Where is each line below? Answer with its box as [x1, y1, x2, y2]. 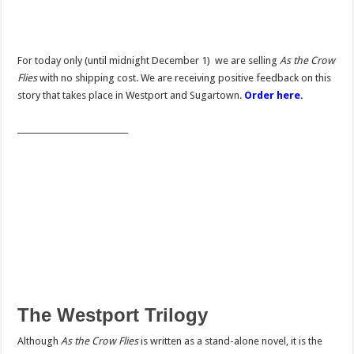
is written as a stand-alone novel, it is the [138, 335, 323, 348]
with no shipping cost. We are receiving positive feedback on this [37, 72, 332, 85]
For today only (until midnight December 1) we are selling [17, 55, 281, 67]
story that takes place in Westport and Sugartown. [17, 89, 245, 102]
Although [17, 335, 62, 348]
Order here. [244, 89, 304, 102]
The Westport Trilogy [17, 304, 209, 326]
